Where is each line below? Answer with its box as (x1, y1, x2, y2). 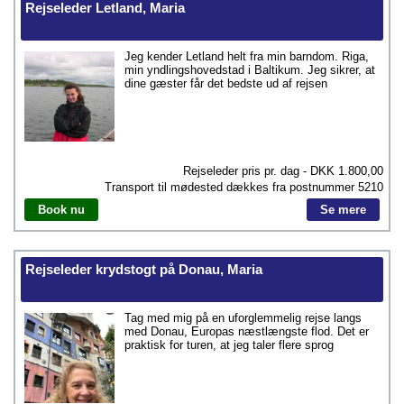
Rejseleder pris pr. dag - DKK (183, 164, 338, 178)
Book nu (38, 203, 85, 216)
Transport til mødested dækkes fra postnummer (105, 180, 358, 194)
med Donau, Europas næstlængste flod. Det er (124, 325, 369, 338)
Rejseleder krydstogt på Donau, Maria (25, 262, 262, 277)
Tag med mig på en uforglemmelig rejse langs (124, 311, 362, 325)
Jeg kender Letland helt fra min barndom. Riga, (124, 50, 369, 63)
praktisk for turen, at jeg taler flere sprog (124, 338, 334, 352)
